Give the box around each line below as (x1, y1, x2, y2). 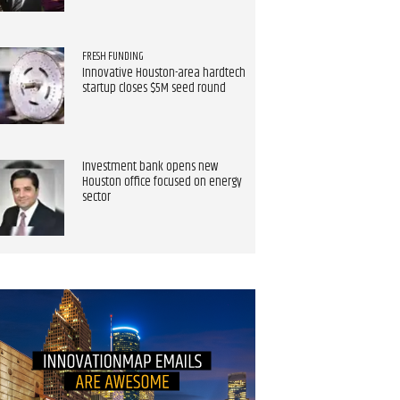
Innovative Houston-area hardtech (81, 63, 246, 84)
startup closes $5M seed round (81, 79, 226, 99)
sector (81, 187, 111, 207)
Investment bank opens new (81, 156, 219, 177)
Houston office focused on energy (81, 171, 242, 192)
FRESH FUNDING (81, 46, 144, 65)
